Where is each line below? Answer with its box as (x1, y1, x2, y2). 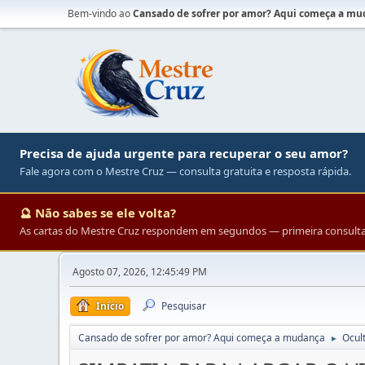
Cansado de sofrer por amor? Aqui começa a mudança (78, 331, 325, 345)
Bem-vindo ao (68, 7, 133, 20)
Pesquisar (161, 299, 206, 313)
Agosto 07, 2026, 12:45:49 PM (73, 265, 207, 279)
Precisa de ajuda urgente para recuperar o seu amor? (20, 145, 348, 161)
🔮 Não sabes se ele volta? (20, 204, 176, 221)
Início (96, 299, 124, 313)
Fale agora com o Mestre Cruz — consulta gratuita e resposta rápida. (20, 164, 351, 178)
